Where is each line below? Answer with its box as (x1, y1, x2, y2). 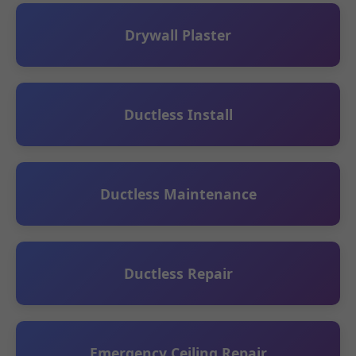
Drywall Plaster (125, 25, 231, 44)
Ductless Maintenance (99, 184, 257, 203)
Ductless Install (123, 105, 233, 124)
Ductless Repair (123, 264, 233, 283)
